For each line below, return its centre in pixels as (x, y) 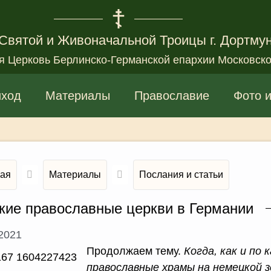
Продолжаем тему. (135, 251)
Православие (172, 96)
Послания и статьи (181, 175)
